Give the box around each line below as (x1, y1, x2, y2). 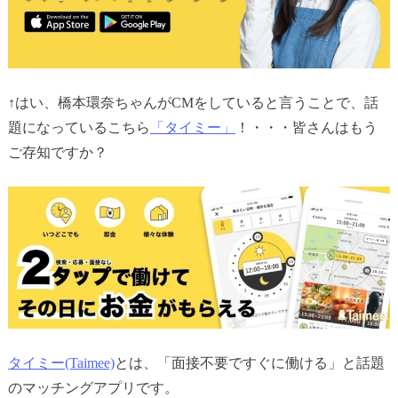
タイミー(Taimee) (7, 354, 115, 370)
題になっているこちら (7, 119, 150, 135)
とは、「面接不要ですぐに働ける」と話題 (114, 354, 385, 370)
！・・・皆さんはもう (235, 119, 378, 135)
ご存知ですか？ (7, 144, 107, 160)
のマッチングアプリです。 (7, 379, 179, 395)
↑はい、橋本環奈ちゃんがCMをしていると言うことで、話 (7, 94, 378, 110)
